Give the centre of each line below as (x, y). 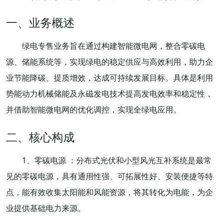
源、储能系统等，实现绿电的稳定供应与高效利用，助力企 (110, 61)
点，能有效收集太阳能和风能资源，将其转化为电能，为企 (110, 192)
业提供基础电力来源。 (46, 208)
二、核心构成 (40, 137)
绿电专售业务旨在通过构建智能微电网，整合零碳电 (113, 46)
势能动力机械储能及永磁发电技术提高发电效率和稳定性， (110, 93)
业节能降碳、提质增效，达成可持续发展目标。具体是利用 (110, 77)
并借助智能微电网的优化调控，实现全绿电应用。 (94, 109)
